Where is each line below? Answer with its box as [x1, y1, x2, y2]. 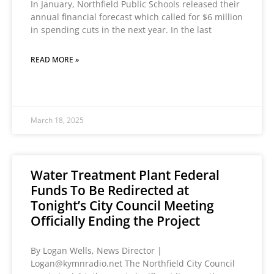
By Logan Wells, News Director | [31, 245, 162, 256]
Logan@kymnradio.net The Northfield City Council [31, 257, 235, 269]
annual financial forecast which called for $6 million [31, 11, 243, 23]
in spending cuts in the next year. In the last [31, 24, 212, 35]
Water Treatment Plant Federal [31, 166, 220, 183]
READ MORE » [31, 54, 79, 65]
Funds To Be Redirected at [31, 182, 189, 199]
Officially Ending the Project [31, 212, 200, 229]
